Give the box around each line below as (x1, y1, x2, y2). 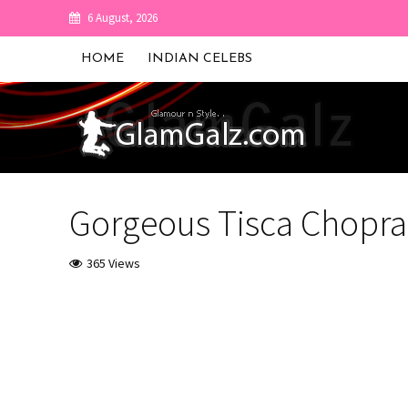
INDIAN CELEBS (147, 52, 252, 66)
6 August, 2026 (87, 10, 158, 25)
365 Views (86, 255, 140, 271)
